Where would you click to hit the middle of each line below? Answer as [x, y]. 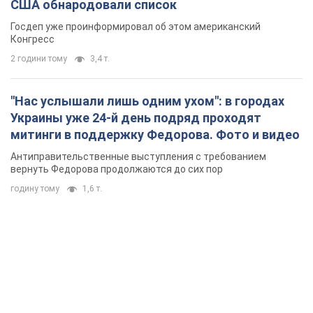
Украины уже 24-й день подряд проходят [136, 118]
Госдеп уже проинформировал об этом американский [136, 27]
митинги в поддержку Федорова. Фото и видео [155, 135]
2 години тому [39, 59]
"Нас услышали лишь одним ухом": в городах [147, 101]
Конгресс [32, 39]
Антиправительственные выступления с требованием [138, 157]
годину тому [35, 189]
